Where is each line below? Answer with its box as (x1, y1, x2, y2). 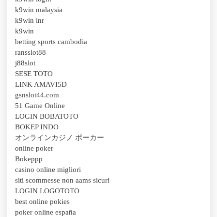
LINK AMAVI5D (15, 80, 67, 88)
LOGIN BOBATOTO (15, 112, 78, 120)
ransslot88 (15, 48, 46, 56)
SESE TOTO (15, 69, 53, 77)
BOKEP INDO (15, 123, 59, 131)
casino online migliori (15, 165, 81, 173)
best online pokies (15, 197, 70, 205)
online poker (15, 144, 53, 152)
